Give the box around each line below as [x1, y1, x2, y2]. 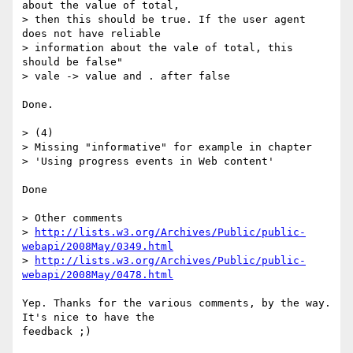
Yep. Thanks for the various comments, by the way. [22, 297, 331, 310]
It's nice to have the [22, 311, 167, 324]
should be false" [22, 56, 123, 69]
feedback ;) [22, 325, 91, 338]
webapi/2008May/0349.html [22, 240, 173, 253]
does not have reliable [22, 28, 173, 40]
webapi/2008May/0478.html [22, 269, 173, 281]
